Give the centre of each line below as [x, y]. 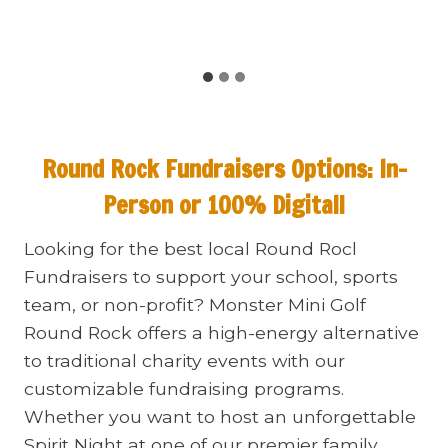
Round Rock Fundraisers [163, 169]
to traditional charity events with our [184, 360]
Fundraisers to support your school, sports [211, 276]
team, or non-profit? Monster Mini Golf [195, 304]
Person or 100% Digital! [224, 205]
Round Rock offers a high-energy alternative [221, 332]
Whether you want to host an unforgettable [220, 416]
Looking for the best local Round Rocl [190, 248]
